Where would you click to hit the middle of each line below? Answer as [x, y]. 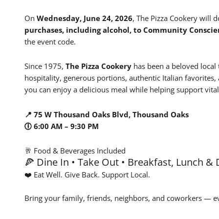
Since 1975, [45, 66]
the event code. [50, 42]
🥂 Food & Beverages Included [75, 150]
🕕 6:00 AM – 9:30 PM [62, 126]
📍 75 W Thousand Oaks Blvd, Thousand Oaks [107, 114]
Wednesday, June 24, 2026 [85, 18]
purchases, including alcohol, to [84, 30]
